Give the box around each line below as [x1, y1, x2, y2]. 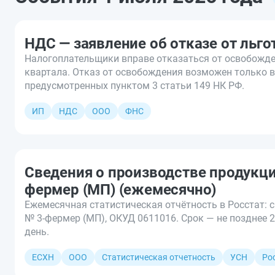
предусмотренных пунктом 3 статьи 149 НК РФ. [25, 79, 244, 91]
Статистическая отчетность [102, 252, 215, 262]
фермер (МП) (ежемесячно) [25, 180, 217, 198]
